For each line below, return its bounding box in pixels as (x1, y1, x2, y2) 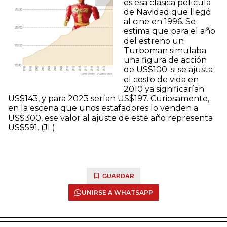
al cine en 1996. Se (124, 17, 196, 26)
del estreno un (124, 36, 184, 46)
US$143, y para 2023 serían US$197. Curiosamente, (8, 94, 209, 103)
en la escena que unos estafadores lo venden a (8, 103, 198, 113)
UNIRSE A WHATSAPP (81, 188, 153, 196)
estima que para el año (124, 26, 215, 36)
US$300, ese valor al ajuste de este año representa (8, 113, 213, 123)
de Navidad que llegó (124, 7, 211, 17)
